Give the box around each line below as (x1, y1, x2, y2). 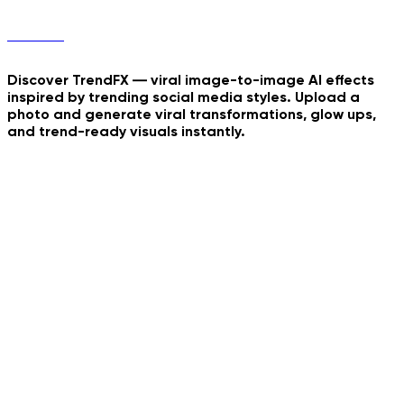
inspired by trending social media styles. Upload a (7, 87, 360, 106)
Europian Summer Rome (207, 203, 370, 221)
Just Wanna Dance (207, 336, 338, 354)
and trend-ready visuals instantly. (7, 122, 245, 140)
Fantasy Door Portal (7, 203, 145, 221)
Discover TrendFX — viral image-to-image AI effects (7, 70, 374, 88)
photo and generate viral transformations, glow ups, (7, 105, 376, 123)
